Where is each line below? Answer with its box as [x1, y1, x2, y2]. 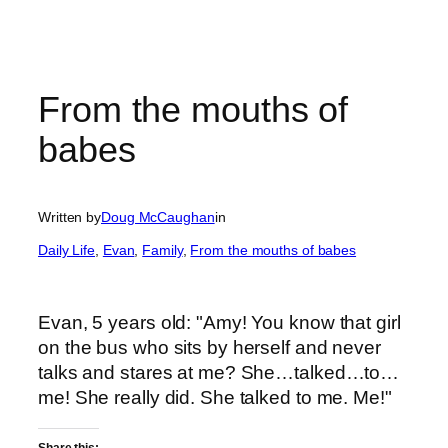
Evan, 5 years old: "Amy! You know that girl [38, 311, 401, 333]
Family [142, 242, 183, 259]
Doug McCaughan [101, 209, 215, 226]
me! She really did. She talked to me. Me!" [38, 386, 392, 408]
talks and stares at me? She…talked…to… [38, 361, 400, 383]
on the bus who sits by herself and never [38, 336, 381, 358]
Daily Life [38, 242, 96, 259]
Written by [38, 209, 101, 226]
